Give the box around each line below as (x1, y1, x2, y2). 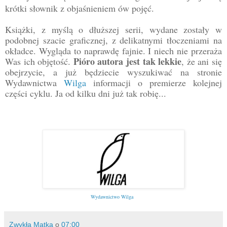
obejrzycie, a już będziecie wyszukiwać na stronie (5, 65, 222, 78)
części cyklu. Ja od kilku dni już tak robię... (5, 87, 166, 99)
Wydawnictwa (5, 76, 64, 89)
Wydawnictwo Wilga (91, 193, 133, 200)
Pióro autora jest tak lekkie (73, 54, 182, 68)
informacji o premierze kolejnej (86, 76, 222, 89)
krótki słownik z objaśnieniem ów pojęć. (5, 2, 154, 14)
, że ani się (181, 55, 222, 67)
